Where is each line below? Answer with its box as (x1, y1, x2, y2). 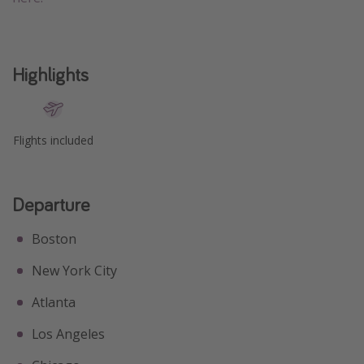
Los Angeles (32, 324, 105, 343)
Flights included (12, 132, 93, 148)
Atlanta (32, 292, 76, 311)
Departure (12, 191, 89, 217)
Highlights (12, 61, 89, 87)
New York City (32, 261, 117, 279)
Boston (32, 229, 76, 248)
